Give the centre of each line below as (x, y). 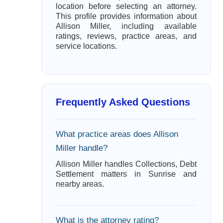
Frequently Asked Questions (123, 102)
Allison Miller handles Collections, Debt (126, 164)
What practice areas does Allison (117, 134)
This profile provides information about (126, 16)
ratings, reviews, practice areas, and (126, 36)
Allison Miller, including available (126, 26)
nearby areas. (80, 184)
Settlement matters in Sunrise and (126, 174)
